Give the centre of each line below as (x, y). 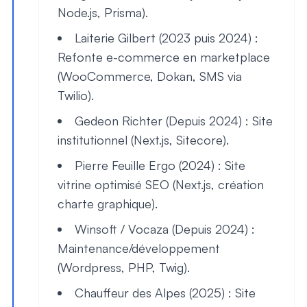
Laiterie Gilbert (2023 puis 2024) (163, 38)
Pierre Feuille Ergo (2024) (145, 165)
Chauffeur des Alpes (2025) (150, 293)
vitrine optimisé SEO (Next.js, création (161, 184)
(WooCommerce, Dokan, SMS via (150, 76)
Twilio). (76, 95)
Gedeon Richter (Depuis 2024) (158, 121)
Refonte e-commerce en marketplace (164, 57)
